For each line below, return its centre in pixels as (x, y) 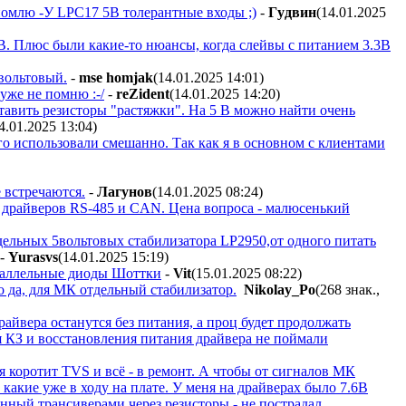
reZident (143, 93)
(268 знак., (348, 289)
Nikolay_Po (280, 289)
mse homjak (116, 77)
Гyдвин (292, 12)
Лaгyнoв (125, 191)
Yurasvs (33, 256)
